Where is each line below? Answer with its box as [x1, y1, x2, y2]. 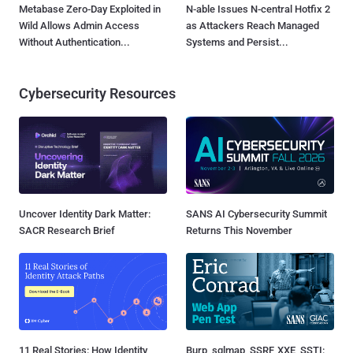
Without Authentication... [19, 35, 130, 48]
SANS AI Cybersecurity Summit [186, 208, 327, 221]
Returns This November [186, 225, 292, 237]
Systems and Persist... [186, 35, 288, 48]
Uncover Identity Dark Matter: [19, 208, 150, 221]
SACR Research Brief [19, 225, 115, 237]
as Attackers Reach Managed [186, 19, 319, 32]
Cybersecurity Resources [19, 84, 176, 102]
